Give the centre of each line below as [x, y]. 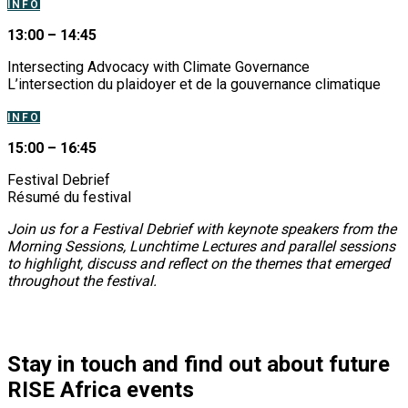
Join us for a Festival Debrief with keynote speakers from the [202, 229]
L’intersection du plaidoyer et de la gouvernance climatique [194, 85]
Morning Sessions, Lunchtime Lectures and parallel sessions [201, 247]
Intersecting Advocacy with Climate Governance [158, 67]
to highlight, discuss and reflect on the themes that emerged [199, 264]
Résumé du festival [69, 198]
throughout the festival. [82, 281]
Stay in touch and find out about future [199, 365]
